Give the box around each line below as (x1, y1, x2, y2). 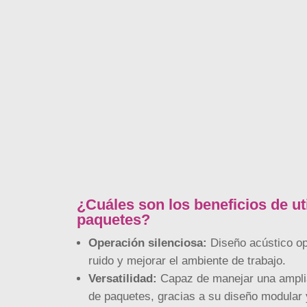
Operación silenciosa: (88, 236, 207, 250)
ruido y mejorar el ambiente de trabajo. (88, 254, 286, 268)
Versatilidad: (88, 272, 157, 286)
